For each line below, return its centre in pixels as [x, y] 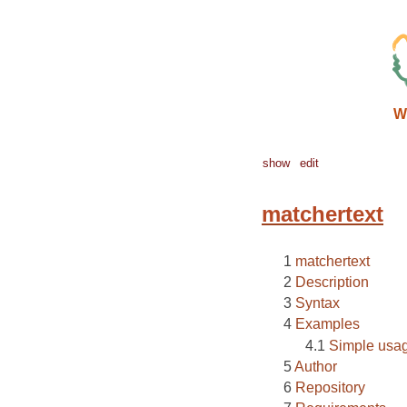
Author [316, 366]
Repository [330, 387]
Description [332, 283]
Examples [328, 324]
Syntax [318, 303]
